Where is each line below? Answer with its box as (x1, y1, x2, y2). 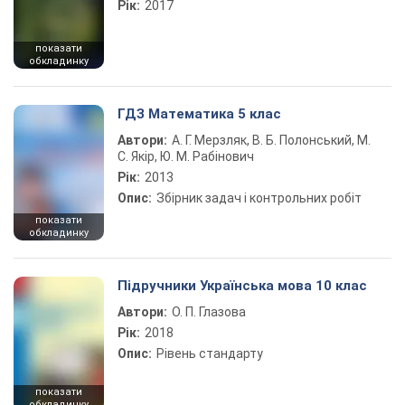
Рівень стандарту (156, 346, 263, 361)
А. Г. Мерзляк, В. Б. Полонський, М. (172, 133, 371, 147)
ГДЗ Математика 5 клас (118, 106, 281, 122)
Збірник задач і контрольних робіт (156, 191, 362, 205)
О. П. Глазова (172, 305, 246, 319)
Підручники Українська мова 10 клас (118, 278, 367, 294)
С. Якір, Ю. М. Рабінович (118, 149, 254, 164)
